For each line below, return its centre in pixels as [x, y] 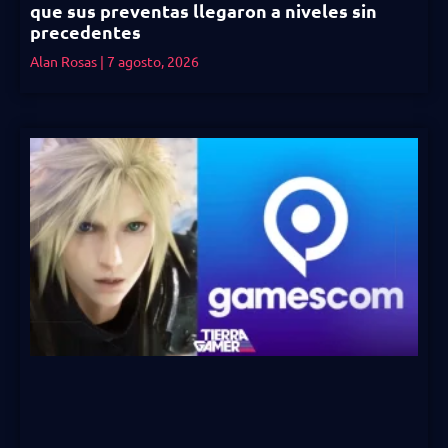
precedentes [85, 31]
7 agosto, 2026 [151, 60]
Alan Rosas [65, 60]
